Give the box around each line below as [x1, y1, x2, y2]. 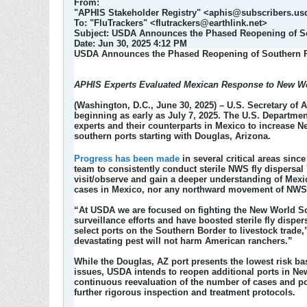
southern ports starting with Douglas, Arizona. [74, 131, 271, 141]
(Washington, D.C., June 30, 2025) [74, 100, 217, 110]
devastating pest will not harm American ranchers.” [74, 236, 293, 247]
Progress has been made [74, 153, 180, 164]
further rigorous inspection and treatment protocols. [74, 287, 295, 298]
